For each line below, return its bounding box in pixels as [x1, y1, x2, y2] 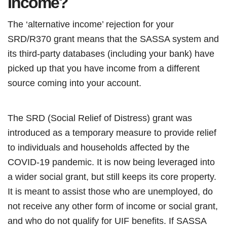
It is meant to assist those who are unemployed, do [8, 186, 213, 197]
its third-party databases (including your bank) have [8, 48, 214, 59]
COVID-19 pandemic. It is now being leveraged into [8, 157, 215, 167]
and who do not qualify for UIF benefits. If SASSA [8, 215, 206, 226]
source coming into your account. [8, 78, 141, 88]
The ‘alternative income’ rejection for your [8, 19, 174, 29]
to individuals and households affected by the [8, 142, 190, 153]
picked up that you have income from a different [8, 63, 200, 73]
